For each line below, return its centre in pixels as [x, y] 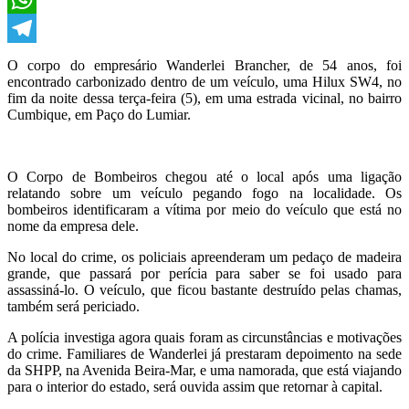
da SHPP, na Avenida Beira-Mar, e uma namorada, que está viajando [204, 370]
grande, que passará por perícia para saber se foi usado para [204, 273]
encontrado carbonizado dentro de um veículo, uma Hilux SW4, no [204, 81]
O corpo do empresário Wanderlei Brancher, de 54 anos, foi [204, 65]
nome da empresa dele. [73, 225]
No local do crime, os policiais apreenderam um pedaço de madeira [204, 257]
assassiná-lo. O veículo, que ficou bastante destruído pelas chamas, [204, 289]
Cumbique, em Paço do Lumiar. [99, 114]
